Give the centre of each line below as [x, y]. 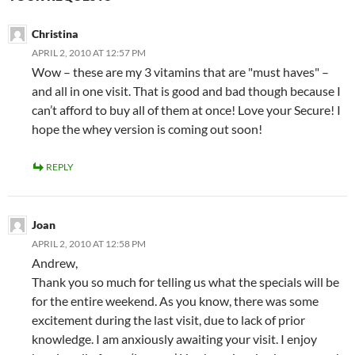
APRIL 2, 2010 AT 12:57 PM [89, 53]
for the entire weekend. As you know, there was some [175, 301]
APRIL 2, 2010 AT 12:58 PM [89, 244]
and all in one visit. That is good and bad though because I [186, 91]
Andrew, [55, 263]
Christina [55, 34]
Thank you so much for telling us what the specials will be [185, 282]
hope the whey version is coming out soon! [147, 129]
